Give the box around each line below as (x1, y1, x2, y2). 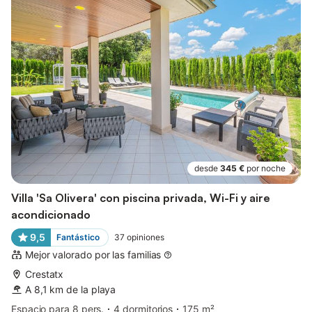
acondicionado (11, 208, 91, 222)
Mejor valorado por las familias (25, 249, 162, 261)
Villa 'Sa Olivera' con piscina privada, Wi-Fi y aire (11, 191, 270, 205)
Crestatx (25, 268, 64, 281)
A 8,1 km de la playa (25, 283, 116, 296)
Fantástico (56, 232, 100, 243)
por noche (247, 163, 286, 174)
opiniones (126, 232, 164, 243)
